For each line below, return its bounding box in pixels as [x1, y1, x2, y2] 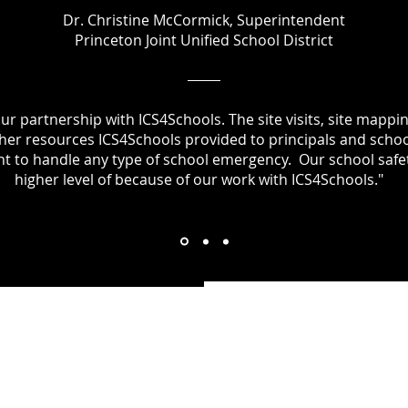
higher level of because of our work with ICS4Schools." [15, 169, 383, 190]
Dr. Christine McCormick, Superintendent [63, 10, 345, 31]
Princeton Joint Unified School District [75, 30, 333, 51]
